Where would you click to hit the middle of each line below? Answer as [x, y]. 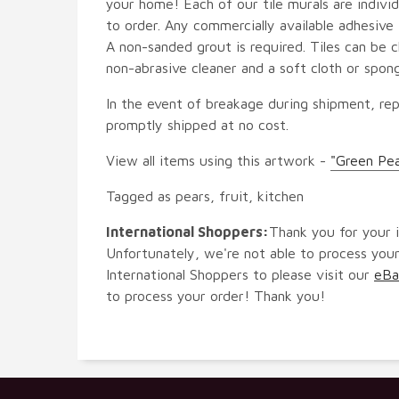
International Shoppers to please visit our [240, 274]
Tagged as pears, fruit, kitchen [205, 195]
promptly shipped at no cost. [197, 124]
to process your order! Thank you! [216, 295]
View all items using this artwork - [218, 160]
